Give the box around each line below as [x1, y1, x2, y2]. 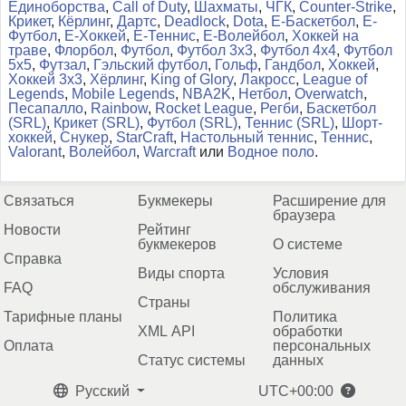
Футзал [39, 57, 86, 73]
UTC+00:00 [258, 383, 333, 400]
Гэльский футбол [93, 57, 208, 73]
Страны [138, 294, 191, 310]
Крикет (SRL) [53, 115, 140, 131]
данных [272, 352, 324, 368]
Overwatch [295, 86, 363, 102]
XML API [138, 323, 196, 339]
